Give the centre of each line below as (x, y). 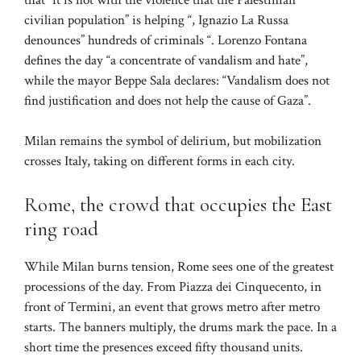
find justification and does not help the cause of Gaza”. (168, 100)
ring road (61, 228)
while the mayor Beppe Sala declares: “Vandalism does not (177, 80)
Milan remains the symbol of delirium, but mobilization (173, 141)
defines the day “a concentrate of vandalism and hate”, (166, 60)
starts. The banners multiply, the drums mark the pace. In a (180, 327)
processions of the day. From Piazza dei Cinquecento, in (173, 286)
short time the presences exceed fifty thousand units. (164, 347)
